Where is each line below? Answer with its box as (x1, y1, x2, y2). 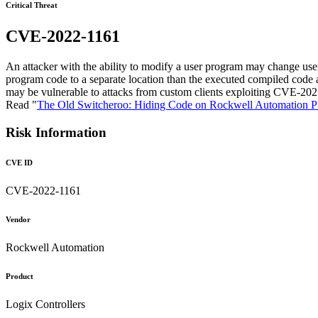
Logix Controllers (6, 297, 85, 310)
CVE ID (6, 158, 33, 167)
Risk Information (6, 124, 106, 140)
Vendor (6, 214, 31, 224)
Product (6, 271, 33, 280)
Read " (6, 99, 37, 111)
